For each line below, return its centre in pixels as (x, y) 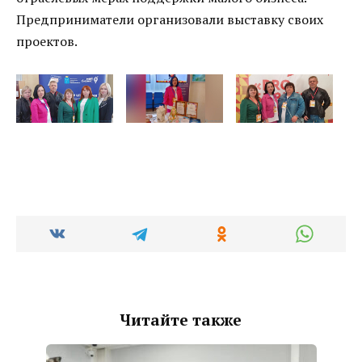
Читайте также (181, 319)
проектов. (47, 41)
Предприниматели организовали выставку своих (170, 19)
